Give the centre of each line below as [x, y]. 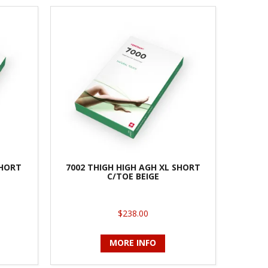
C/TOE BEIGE [133, 176]
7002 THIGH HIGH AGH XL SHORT [133, 167]
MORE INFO [133, 242]
